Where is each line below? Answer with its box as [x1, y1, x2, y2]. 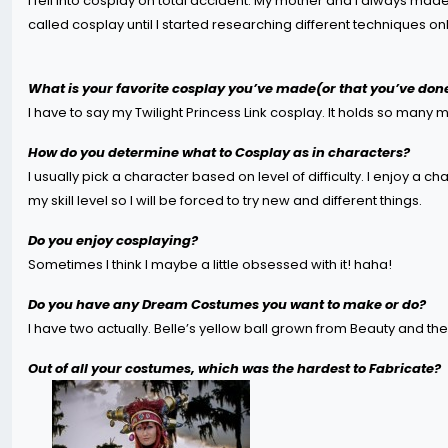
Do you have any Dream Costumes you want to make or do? [28, 295, 426, 314]
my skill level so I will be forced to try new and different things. [28, 191, 422, 210]
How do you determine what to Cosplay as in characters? [28, 143, 410, 162]
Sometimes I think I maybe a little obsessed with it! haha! [28, 255, 392, 274]
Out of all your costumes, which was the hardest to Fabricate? [28, 359, 444, 378]
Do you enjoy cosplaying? [28, 231, 198, 250]
